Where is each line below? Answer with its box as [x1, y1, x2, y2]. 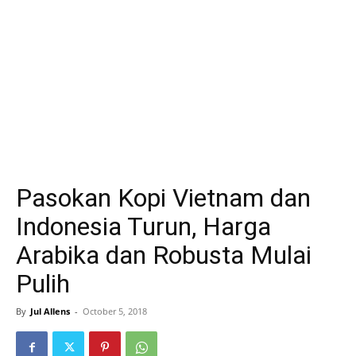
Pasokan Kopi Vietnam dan [16, 183, 311, 213]
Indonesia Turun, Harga [16, 211, 271, 242]
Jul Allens [30, 305, 70, 317]
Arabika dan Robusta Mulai [16, 240, 311, 270]
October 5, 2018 [83, 305, 147, 317]
